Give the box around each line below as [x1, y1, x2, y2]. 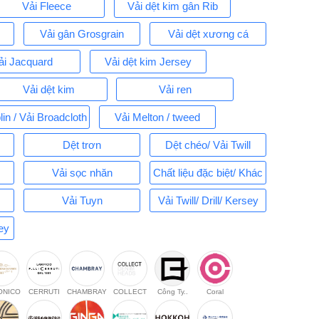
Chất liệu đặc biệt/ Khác [153, 167, 263, 179]
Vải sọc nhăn [51, 167, 113, 179]
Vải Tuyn [61, 194, 103, 206]
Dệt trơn [63, 139, 102, 151]
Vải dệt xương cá [167, 28, 249, 40]
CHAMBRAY [67, 288, 108, 296]
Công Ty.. [157, 288, 188, 296]
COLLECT [113, 288, 147, 296]
